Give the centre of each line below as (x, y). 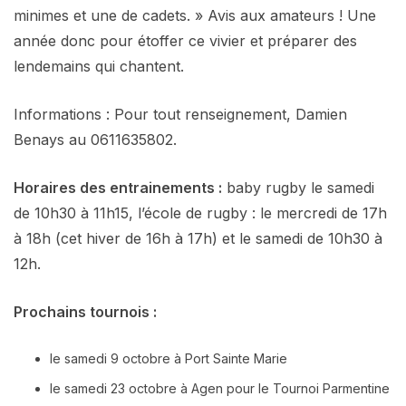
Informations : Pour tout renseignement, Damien (180, 114)
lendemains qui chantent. (99, 66)
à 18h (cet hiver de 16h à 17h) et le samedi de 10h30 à (198, 238)
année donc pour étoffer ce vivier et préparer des (185, 40)
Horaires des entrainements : (118, 187)
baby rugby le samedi (298, 187)
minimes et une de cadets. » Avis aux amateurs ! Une (195, 15)
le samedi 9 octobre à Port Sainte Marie (169, 358)
